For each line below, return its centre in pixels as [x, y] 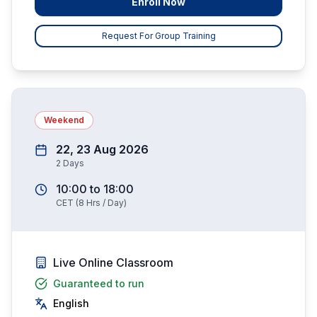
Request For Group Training [158, 36]
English [71, 303]
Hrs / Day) [105, 203]
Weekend [64, 120]
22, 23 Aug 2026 [102, 149]
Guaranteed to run [99, 283]
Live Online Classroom [113, 263]
